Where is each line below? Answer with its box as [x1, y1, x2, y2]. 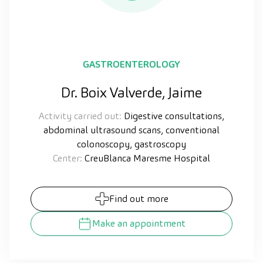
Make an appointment [92, 217, 186, 230]
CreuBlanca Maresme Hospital [82, 151, 210, 164]
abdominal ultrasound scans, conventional [43, 123, 220, 136]
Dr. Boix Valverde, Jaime [61, 83, 202, 102]
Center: [53, 151, 82, 164]
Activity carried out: [39, 109, 122, 122]
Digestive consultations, [122, 109, 224, 122]
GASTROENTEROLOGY [83, 58, 180, 70]
